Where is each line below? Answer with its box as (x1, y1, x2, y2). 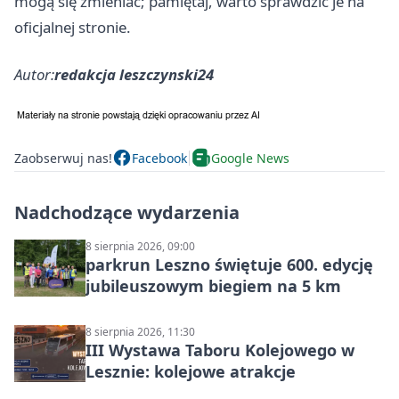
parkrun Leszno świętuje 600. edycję (85, 254, 373, 276)
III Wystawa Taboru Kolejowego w (85, 339, 354, 362)
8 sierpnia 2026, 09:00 (85, 239, 195, 255)
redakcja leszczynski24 (54, 64, 214, 85)
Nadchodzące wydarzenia (14, 200, 240, 225)
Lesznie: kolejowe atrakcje (85, 361, 296, 383)
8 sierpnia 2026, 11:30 (85, 324, 195, 340)
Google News (211, 149, 289, 167)
